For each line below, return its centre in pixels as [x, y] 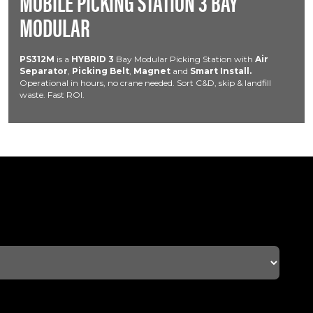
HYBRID [89, 59]
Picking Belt [101, 71]
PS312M [37, 59]
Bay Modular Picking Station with [184, 59]
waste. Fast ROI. [52, 95]
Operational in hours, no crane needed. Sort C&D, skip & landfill [145, 83]
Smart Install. [221, 71]
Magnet [152, 71]
